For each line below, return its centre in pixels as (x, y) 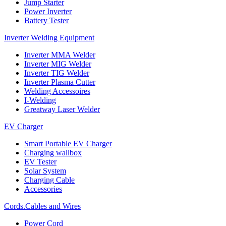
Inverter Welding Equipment (49, 38)
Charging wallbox (53, 153)
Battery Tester (46, 20)
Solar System (45, 171)
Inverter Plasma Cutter (60, 82)
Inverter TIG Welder (57, 73)
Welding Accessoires (57, 91)
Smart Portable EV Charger (68, 144)
